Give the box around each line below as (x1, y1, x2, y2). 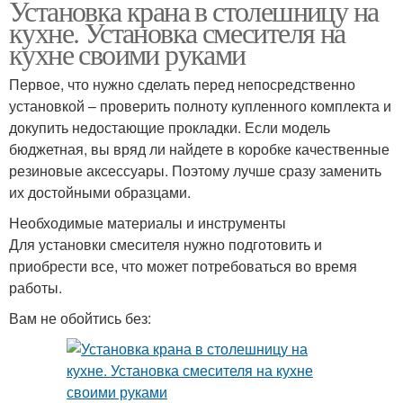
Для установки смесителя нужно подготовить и (9, 234, 322, 255)
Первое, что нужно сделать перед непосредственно (9, 74, 355, 94)
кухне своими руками (9, 34, 246, 73)
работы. (9, 277, 62, 298)
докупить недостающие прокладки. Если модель (9, 117, 330, 138)
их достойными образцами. (9, 182, 191, 202)
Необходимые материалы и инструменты (9, 212, 286, 233)
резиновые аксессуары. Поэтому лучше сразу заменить (9, 160, 381, 181)
